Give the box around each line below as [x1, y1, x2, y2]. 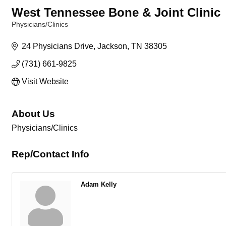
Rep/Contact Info [12, 149, 89, 159]
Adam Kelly [81, 181, 117, 188]
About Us [12, 108, 55, 119]
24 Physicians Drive [22, 42, 93, 50]
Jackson [97, 42, 127, 50]
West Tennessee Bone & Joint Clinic [12, 6, 220, 19]
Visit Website [22, 77, 69, 86]
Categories [11, 28, 44, 35]
